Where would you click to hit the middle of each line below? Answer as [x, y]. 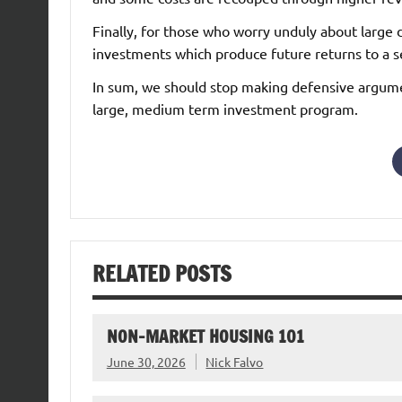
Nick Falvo [235, 362]
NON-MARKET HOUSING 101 [205, 336]
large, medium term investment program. [225, 108]
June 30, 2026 [146, 362]
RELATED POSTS [162, 273]
